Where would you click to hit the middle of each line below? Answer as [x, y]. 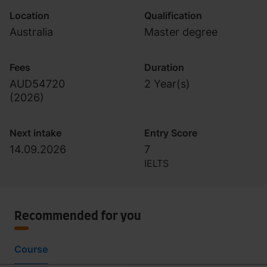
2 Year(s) [167, 84]
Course [31, 249]
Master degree [181, 32]
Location [30, 15]
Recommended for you [78, 216]
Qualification [173, 15]
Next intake [35, 133]
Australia [31, 32]
